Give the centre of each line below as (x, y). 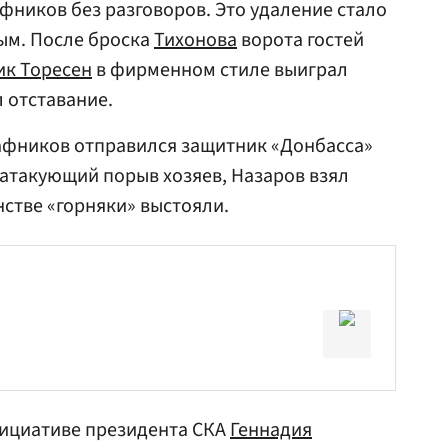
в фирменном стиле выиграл (220, 70)
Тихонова (195, 40)
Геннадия (271, 430)
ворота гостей (300, 40)
